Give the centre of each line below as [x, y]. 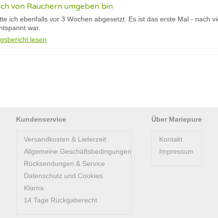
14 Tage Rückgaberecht [61, 200]
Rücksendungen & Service [64, 163]
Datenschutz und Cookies [63, 176]
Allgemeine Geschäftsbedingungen [78, 151]
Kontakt [171, 139]
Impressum [176, 151]
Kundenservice [41, 119]
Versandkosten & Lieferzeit [65, 139]
